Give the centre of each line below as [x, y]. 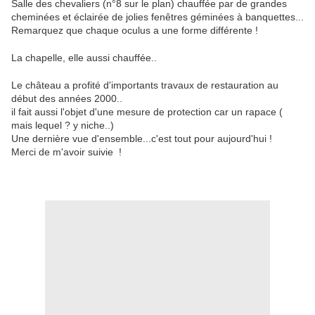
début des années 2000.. [67, 99]
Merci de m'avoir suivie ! [66, 152]
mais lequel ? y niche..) [63, 126]
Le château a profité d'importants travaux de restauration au [145, 85]
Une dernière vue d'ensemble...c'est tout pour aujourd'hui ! [142, 139]
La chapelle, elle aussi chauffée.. [84, 58]
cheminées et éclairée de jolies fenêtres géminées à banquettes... [157, 17]
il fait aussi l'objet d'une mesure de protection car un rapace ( [147, 112]
